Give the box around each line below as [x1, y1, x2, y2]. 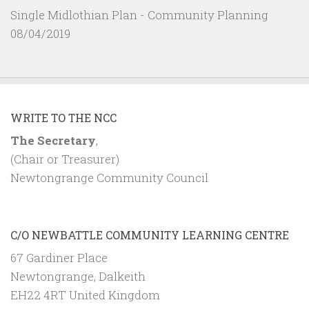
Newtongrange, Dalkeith [10, 268, 146, 285]
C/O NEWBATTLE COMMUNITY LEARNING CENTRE [10, 228, 289, 243]
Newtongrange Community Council [10, 169, 208, 186]
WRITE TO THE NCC [10, 110, 117, 125]
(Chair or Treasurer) [10, 150, 119, 167]
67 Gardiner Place [10, 250, 108, 266]
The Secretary [10, 132, 96, 148]
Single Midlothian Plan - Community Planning [10, 6, 268, 23]
